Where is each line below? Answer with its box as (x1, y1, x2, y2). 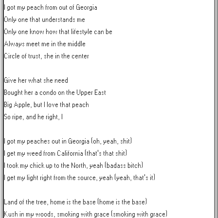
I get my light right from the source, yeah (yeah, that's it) (4, 174, 155, 182)
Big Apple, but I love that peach (4, 101, 89, 109)
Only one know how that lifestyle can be (4, 28, 112, 36)
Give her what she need (4, 77, 68, 84)
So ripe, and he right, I (4, 113, 63, 121)
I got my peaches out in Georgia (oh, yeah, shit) (4, 138, 132, 145)
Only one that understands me (4, 16, 85, 23)
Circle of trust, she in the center (4, 53, 89, 60)
